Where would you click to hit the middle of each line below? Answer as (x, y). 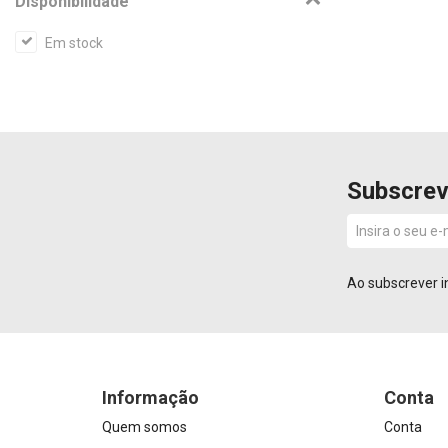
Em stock (74, 43)
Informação (150, 397)
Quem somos (144, 427)
